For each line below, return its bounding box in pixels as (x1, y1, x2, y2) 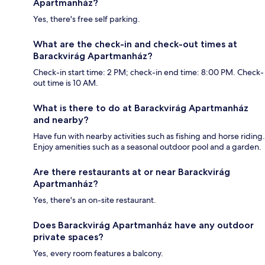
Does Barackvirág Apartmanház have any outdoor (33, 219, 254, 231)
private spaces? (33, 231, 104, 243)
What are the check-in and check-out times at (33, 38, 237, 50)
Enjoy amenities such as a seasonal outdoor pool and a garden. (33, 141, 261, 153)
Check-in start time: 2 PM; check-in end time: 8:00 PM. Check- (33, 67, 264, 78)
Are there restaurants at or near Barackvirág (33, 166, 230, 178)
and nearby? (33, 114, 89, 126)
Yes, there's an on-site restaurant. (33, 195, 156, 206)
